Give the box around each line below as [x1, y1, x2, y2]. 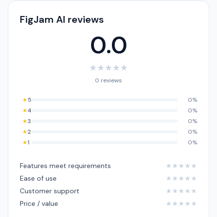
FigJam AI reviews [20, 13, 104, 26]
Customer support [20, 186, 79, 195]
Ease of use [20, 174, 57, 183]
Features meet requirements [20, 161, 111, 170]
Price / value [20, 199, 58, 208]
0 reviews [95, 77, 122, 84]
